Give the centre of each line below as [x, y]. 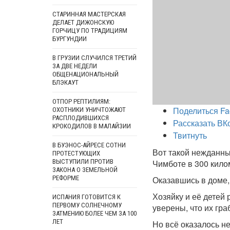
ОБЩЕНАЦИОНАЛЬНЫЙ [85, 74]
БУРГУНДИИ [70, 39]
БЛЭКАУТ [65, 82]
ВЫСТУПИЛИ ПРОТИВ [83, 161]
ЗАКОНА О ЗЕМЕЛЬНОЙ [85, 170]
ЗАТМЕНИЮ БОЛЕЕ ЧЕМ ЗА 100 [94, 213]
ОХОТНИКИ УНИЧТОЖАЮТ [89, 110]
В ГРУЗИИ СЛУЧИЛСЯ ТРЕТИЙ [94, 58]
